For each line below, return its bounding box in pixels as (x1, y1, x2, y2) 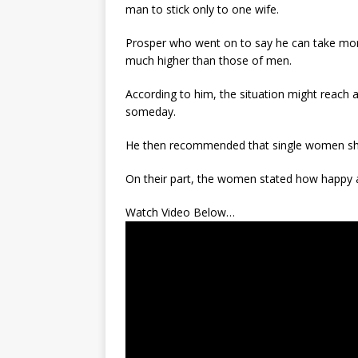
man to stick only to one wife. (125, 2, 279, 17)
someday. (125, 104, 176, 119)
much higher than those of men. (125, 53, 292, 68)
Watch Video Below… (125, 205, 235, 220)
